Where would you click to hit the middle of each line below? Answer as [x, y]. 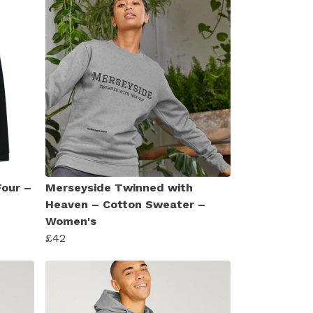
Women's [71, 221]
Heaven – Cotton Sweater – [125, 204]
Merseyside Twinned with [119, 187]
